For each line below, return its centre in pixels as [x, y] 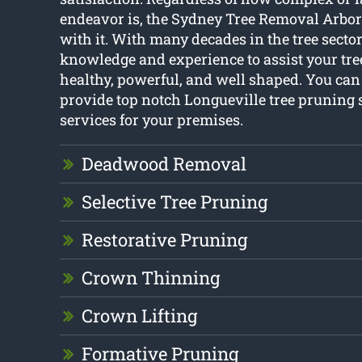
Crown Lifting [139, 316]
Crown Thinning [150, 278]
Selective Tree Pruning [174, 202]
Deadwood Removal [164, 164]
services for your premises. [151, 120]
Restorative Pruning [164, 240]
